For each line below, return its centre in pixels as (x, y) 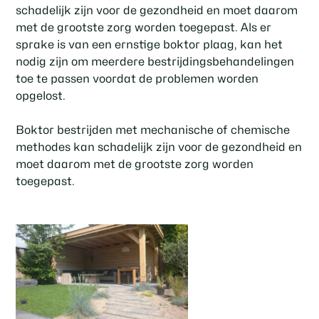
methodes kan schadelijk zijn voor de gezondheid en (159, 147)
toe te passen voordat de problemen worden (137, 79)
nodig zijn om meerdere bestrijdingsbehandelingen (155, 62)
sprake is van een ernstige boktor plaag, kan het (150, 45)
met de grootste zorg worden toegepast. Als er (144, 28)
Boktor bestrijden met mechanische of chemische (153, 130)
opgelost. (41, 96)
